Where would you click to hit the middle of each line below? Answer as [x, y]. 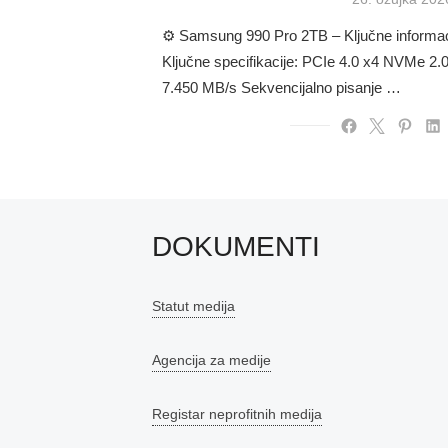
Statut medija [193, 306]
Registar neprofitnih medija [237, 414]
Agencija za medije [211, 360]
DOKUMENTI [236, 247]
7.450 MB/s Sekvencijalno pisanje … [281, 88]
